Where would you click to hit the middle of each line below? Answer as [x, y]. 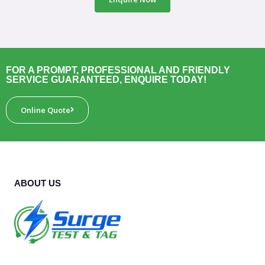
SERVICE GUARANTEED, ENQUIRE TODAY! [106, 79]
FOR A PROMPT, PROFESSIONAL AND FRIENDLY [118, 70]
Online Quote [46, 110]
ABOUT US [38, 183]
